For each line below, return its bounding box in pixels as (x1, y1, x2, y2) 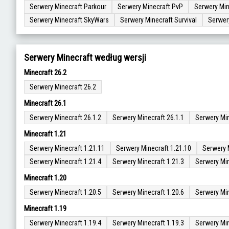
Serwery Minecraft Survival (120, 16, 197, 24)
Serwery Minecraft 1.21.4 (30, 157, 101, 166)
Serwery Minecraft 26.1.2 (30, 113, 101, 122)
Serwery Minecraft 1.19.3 (112, 219, 184, 227)
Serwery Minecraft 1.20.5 (30, 188, 101, 196)
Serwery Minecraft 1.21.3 (112, 157, 184, 166)
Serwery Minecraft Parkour (30, 3, 106, 11)
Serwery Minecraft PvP (118, 3, 183, 11)
